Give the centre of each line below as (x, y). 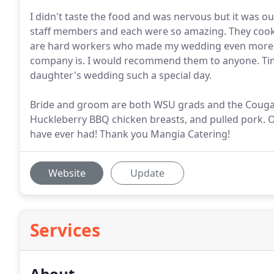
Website (67, 173)
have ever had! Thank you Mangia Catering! (130, 134)
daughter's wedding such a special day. (121, 75)
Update (147, 173)
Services (65, 230)
